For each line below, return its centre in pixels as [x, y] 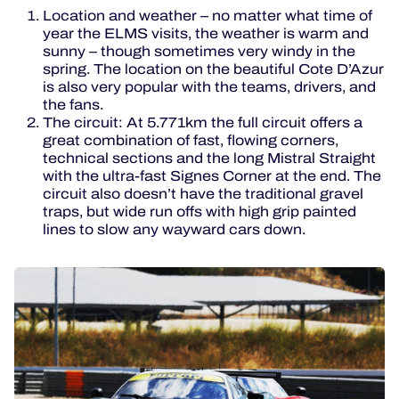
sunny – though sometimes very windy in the [199, 52]
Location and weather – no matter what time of [208, 16]
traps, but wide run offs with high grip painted [199, 212]
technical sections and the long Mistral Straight [209, 159]
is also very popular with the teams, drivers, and [209, 87]
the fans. [73, 105]
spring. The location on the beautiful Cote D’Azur [213, 69]
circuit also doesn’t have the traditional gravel [203, 194]
